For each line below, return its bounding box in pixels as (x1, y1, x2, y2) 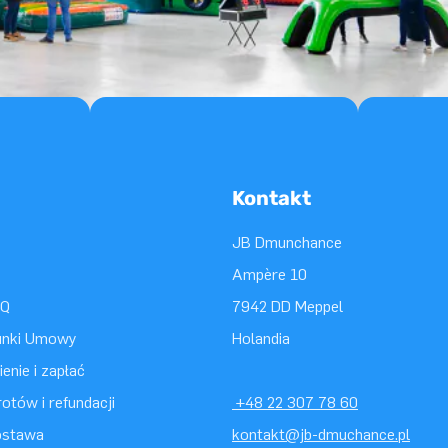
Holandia (232, 329, 290, 348)
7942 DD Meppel (232, 297, 343, 316)
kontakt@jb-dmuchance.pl (232, 425, 410, 444)
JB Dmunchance (232, 233, 342, 252)
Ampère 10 (232, 265, 307, 284)
